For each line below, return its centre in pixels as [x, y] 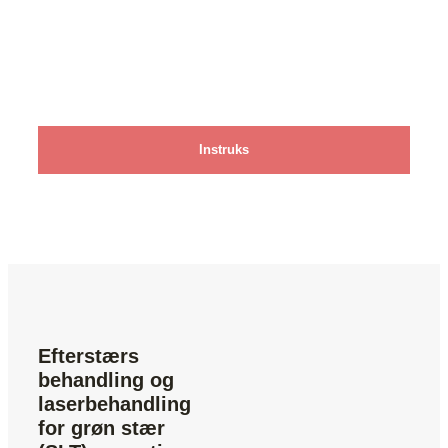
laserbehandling [114, 404]
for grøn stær [101, 428]
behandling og [106, 380]
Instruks [224, 149]
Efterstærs [88, 356]
